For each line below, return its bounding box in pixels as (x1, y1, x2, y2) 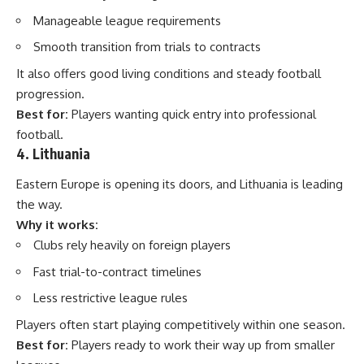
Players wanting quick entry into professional (68, 106, 316, 122)
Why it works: (16, 217, 98, 232)
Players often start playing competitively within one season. (16, 316, 345, 332)
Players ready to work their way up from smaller (68, 336, 335, 353)
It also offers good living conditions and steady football (16, 65, 321, 81)
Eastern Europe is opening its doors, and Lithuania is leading (16, 176, 343, 192)
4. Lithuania (16, 144, 90, 162)
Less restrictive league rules (33, 290, 188, 305)
